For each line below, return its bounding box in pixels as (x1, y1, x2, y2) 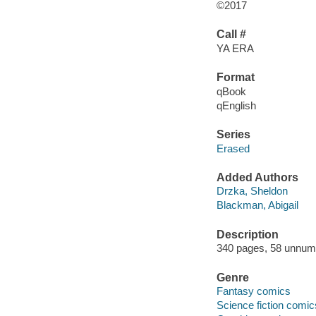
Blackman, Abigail (216, 199, 298, 212)
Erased (216, 142, 250, 154)
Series (216, 128, 250, 141)
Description (216, 228, 279, 241)
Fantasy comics (216, 285, 291, 298)
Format (216, 71, 255, 84)
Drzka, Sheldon (216, 185, 288, 197)
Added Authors (216, 171, 298, 183)
